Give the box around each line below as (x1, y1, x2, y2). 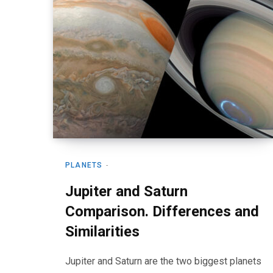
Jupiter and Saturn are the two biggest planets (65, 255, 261, 267)
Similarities (65, 223, 140, 240)
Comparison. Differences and (65, 203, 259, 220)
